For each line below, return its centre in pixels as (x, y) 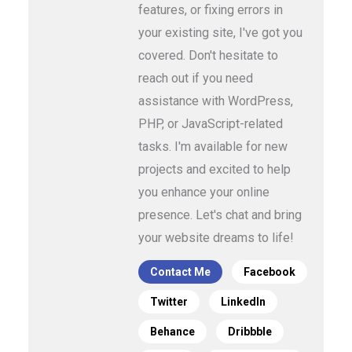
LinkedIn (243, 302)
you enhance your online (204, 192)
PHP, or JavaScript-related (211, 124)
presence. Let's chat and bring (220, 215)
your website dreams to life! (216, 238)
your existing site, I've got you (220, 33)
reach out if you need (196, 79)
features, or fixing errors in (211, 10)
